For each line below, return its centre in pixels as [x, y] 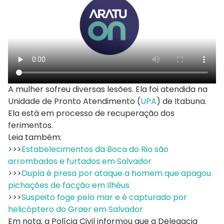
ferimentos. [31, 125]
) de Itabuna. [181, 101]
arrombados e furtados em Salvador [80, 161]
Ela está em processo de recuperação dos [91, 113]
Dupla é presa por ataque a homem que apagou [116, 173]
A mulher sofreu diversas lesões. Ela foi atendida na [108, 89]
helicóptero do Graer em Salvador [75, 209]
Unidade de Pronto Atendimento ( [74, 101]
